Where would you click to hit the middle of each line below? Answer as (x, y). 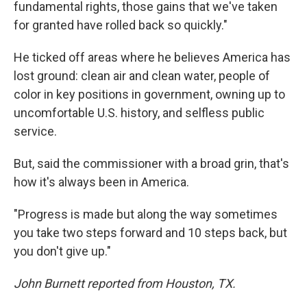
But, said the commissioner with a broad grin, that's (151, 164)
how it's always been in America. (101, 182)
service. (35, 132)
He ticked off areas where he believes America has (152, 58)
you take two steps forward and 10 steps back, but (150, 233)
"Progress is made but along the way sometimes (146, 214)
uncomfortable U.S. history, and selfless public (139, 113)
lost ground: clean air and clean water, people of (142, 76)
